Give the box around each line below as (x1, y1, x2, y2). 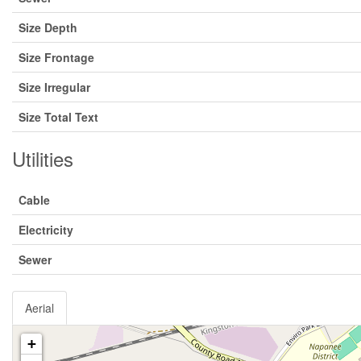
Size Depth (19, 19, 77, 35)
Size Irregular (19, 79, 90, 95)
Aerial (25, 300, 54, 316)
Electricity (19, 222, 73, 238)
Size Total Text (19, 109, 98, 125)
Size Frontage (19, 49, 94, 65)
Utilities (12, 144, 73, 172)
